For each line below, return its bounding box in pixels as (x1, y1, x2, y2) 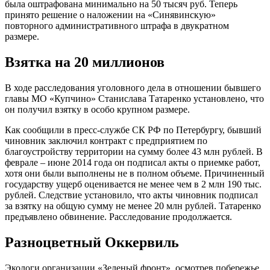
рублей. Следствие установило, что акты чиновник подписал (5, 189, 258, 200)
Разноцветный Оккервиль (5, 234, 179, 250)
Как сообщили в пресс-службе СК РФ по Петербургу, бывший (5, 124, 262, 135)
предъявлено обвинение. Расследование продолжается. (5, 211, 232, 222)
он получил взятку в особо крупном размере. (5, 104, 190, 115)
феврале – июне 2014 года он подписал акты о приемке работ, (5, 157, 260, 168)
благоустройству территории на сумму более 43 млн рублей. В (5, 146, 263, 157)
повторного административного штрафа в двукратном (5, 20, 229, 31)
